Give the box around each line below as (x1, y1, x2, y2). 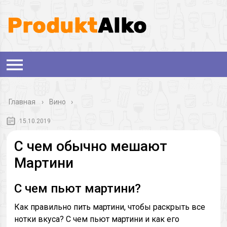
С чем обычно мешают (14, 138, 168, 155)
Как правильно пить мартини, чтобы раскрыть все (14, 202, 206, 212)
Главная (9, 98, 36, 106)
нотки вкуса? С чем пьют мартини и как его (14, 214, 180, 224)
